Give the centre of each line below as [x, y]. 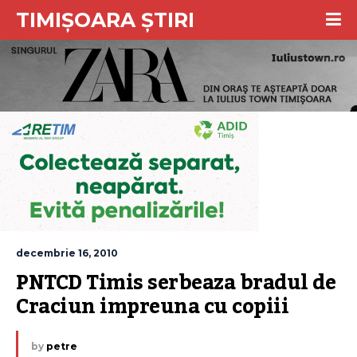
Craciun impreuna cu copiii [152, 307]
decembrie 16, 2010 [67, 253]
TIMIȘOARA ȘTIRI [105, 20]
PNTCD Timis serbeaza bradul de [176, 283]
